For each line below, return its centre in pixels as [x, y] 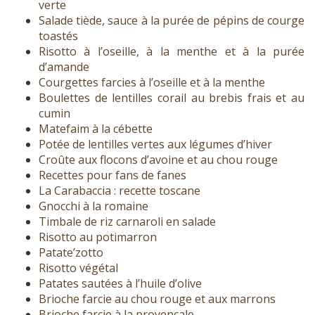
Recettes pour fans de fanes [112, 175]
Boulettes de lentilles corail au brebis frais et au [172, 98]
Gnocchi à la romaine [94, 206]
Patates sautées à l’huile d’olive [120, 284]
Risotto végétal [78, 268]
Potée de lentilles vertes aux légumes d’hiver [155, 144]
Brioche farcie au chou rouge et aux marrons [157, 299]
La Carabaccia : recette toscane [120, 191]
